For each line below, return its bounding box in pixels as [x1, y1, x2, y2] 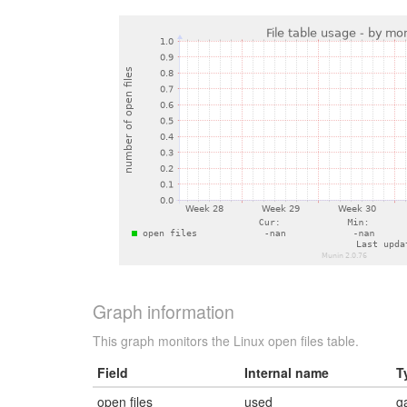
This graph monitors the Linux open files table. [93, 332, 359, 350]
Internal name [244, 363, 329, 382]
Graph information [93, 299, 234, 324]
